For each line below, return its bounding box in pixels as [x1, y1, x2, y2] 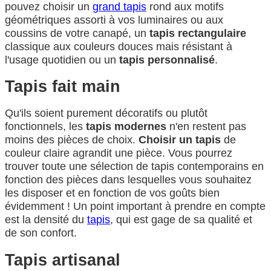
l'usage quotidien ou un [5, 53, 119, 66]
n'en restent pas [166, 120, 246, 133]
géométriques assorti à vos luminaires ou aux [5, 13, 223, 26]
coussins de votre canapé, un [5, 27, 149, 39]
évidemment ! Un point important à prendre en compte [5, 200, 266, 213]
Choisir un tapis [139, 134, 221, 146]
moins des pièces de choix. [5, 134, 139, 146]
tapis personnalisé [119, 53, 215, 66]
